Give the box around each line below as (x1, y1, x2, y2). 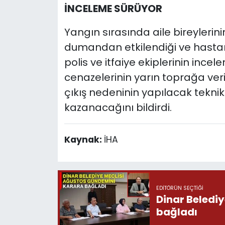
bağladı (156, 204, 197, 219)
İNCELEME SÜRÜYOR (64, 2, 162, 16)
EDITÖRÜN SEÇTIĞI (156, 184, 203, 192)
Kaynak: (64, 134, 104, 146)
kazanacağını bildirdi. (64, 100, 172, 115)
